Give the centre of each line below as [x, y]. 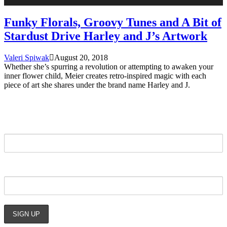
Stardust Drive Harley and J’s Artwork [106, 36]
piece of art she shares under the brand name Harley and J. [97, 85]
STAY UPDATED [41, 104]
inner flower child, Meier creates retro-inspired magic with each [105, 75]
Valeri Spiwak [27, 57]
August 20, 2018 [81, 57]
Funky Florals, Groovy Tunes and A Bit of [113, 22]
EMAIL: [22, 168]
